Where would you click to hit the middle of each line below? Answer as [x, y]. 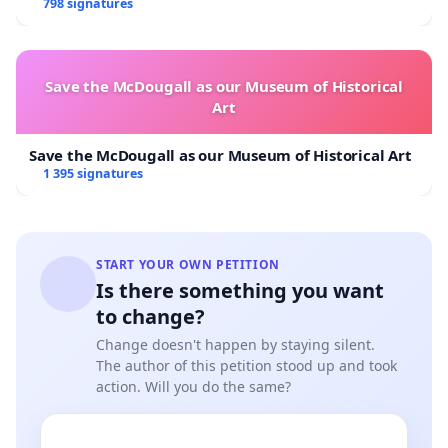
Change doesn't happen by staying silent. [235, 344]
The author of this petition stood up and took [246, 365]
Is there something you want [240, 290]
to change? [150, 316]
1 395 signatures [92, 173]
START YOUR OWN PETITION [188, 264]
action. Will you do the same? [193, 386]
